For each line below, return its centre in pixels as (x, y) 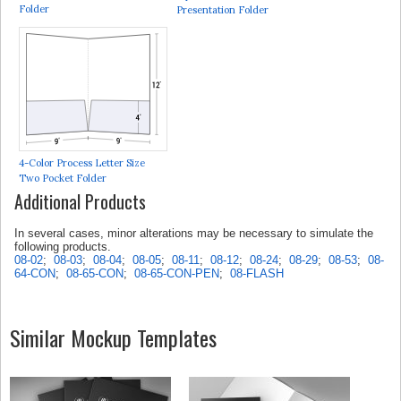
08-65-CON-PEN (177, 273)
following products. (63, 246)
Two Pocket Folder (63, 178)
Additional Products (80, 201)
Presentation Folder (222, 9)
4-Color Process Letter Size (82, 162)
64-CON (35, 273)
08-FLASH (257, 273)
